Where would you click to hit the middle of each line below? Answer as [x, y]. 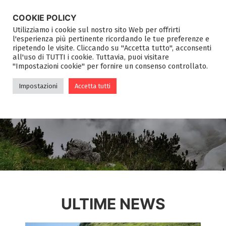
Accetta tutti [93, 86]
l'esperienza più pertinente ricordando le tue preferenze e [111, 39]
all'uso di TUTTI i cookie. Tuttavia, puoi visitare [91, 57]
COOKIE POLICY [45, 18]
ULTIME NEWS [113, 204]
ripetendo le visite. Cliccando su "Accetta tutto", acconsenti [112, 48]
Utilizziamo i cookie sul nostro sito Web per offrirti [96, 30]
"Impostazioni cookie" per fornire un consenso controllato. [110, 66]
